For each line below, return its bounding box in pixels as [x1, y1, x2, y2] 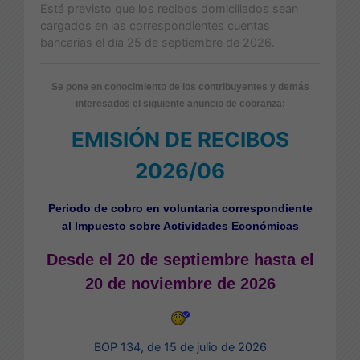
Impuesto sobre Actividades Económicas [74, 219, 299, 232]
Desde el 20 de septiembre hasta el [46, 250, 314, 268]
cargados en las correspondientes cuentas [40, 18, 270, 32]
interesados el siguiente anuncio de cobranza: [75, 97, 285, 109]
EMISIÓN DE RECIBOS [71, 126, 289, 152]
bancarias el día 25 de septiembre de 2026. [40, 35, 275, 49]
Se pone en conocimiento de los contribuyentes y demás [51, 80, 309, 92]
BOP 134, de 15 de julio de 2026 [93, 339, 267, 354]
